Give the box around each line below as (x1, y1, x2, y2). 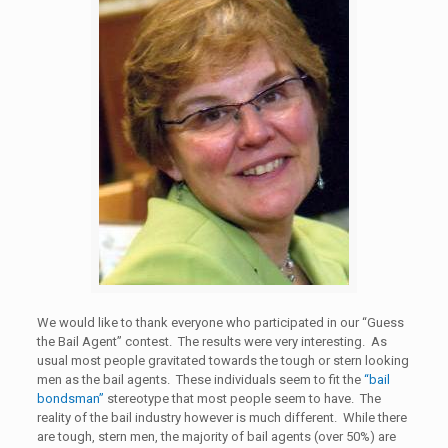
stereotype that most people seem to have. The (103, 391, 381, 406)
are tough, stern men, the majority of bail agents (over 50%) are (36, 429, 396, 444)
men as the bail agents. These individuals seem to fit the (36, 372, 364, 387)
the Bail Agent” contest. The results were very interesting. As (36, 334, 387, 349)
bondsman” (36, 391, 104, 406)
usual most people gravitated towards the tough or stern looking (36, 353, 409, 368)
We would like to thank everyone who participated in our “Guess (36, 315, 404, 330)
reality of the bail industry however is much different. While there (36, 410, 407, 425)
